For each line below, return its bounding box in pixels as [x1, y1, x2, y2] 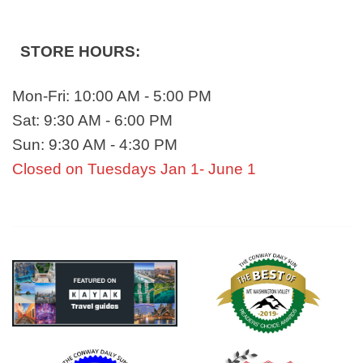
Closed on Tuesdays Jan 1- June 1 [12, 160, 256, 177]
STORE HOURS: [19, 42, 140, 60]
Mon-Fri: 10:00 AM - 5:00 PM [12, 87, 211, 105]
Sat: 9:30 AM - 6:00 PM [12, 111, 173, 129]
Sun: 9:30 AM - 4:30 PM [12, 135, 177, 153]
